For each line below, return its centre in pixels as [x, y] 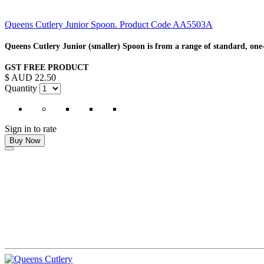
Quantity [21, 88]
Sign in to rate [31, 128]
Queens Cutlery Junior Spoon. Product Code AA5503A [109, 24]
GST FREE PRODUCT [47, 67]
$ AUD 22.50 [30, 77]
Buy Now [25, 140]
